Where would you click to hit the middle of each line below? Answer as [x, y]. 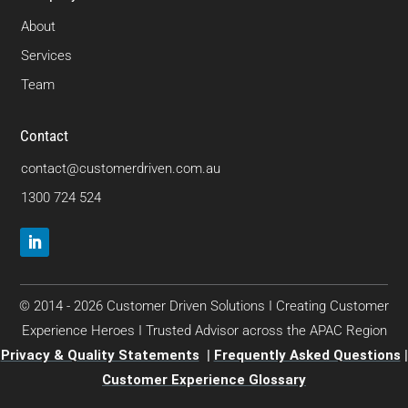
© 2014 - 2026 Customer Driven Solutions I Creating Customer [204, 306]
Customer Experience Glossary [204, 380]
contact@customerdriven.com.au [121, 169]
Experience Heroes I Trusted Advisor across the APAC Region [204, 331]
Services [47, 56]
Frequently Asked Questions [307, 356]
